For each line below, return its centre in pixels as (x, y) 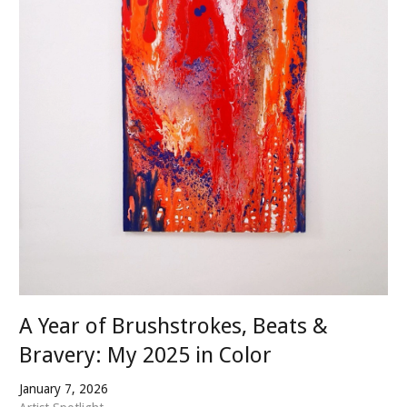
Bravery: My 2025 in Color (145, 355)
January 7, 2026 (64, 388)
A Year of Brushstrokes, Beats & (174, 326)
